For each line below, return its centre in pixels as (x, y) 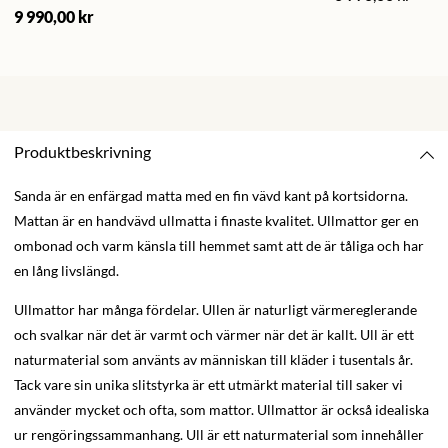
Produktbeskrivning (82, 152)
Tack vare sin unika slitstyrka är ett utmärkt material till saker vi (208, 385)
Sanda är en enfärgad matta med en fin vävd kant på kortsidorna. (211, 196)
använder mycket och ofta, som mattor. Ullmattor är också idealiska (221, 410)
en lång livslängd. (66, 271)
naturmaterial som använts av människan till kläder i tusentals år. (213, 360)
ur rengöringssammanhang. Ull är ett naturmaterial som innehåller (219, 435)
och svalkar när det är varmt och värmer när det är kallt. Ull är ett (214, 335)
